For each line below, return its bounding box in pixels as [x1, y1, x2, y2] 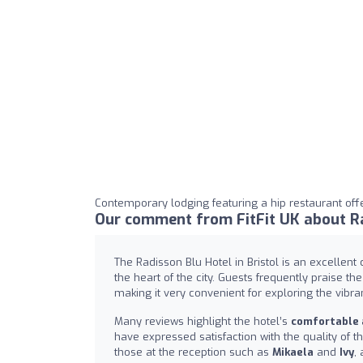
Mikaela [272, 345, 314, 360]
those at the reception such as [114, 345, 272, 360]
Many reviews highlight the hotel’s [114, 314, 291, 329]
